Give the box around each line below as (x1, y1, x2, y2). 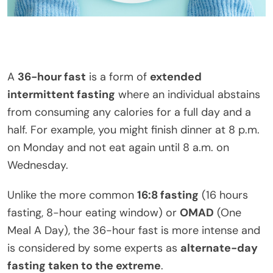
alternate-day (180, 240, 258, 255)
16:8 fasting (137, 187, 199, 202)
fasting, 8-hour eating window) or (7, 205, 180, 220)
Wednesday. (7, 157, 68, 172)
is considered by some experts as (7, 240, 180, 255)
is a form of (86, 69, 150, 84)
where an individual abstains (115, 87, 260, 102)
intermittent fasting (7, 87, 115, 102)
